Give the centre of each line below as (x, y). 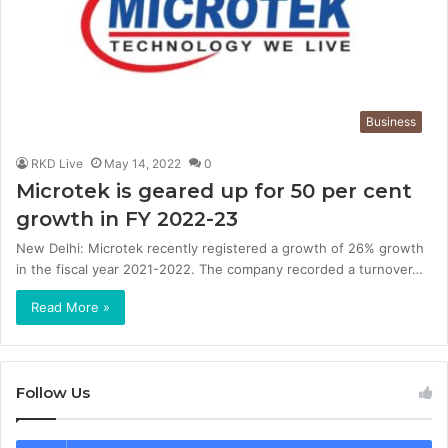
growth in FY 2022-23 (127, 218)
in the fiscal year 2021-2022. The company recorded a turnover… (219, 268)
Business (391, 121)
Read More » (70, 306)
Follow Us (53, 392)
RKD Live (57, 163)
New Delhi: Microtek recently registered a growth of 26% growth (220, 247)
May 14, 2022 (142, 163)
